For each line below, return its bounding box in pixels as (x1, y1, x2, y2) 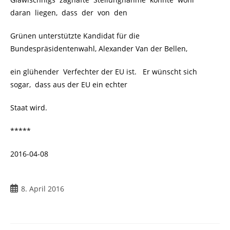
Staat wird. (10, 103, 47, 113)
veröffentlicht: (10, 194, 58, 204)
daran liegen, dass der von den (10, 8, 127, 18)
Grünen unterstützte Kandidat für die (10, 31, 140, 41)
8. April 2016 (21, 184, 64, 194)
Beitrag (10, 183, 34, 194)
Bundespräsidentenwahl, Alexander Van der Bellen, (10, 44, 187, 54)
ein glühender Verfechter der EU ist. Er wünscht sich (10, 67, 197, 77)
